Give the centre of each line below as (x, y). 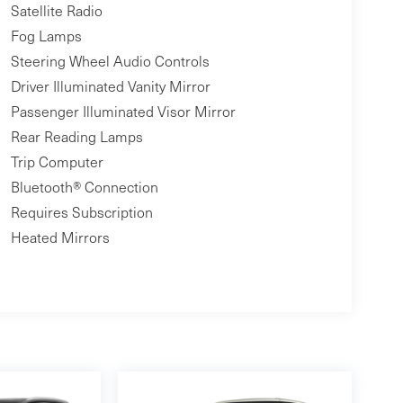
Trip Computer (57, 162)
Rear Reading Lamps (76, 137)
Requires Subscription (81, 212)
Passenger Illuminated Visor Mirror (123, 112)
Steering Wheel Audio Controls (110, 61)
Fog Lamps (46, 36)
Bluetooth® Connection (84, 187)
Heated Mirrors (60, 237)
